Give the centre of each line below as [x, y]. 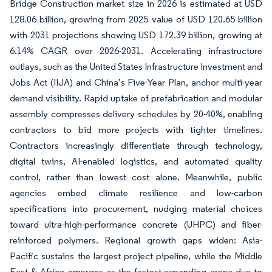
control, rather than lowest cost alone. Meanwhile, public [136, 177]
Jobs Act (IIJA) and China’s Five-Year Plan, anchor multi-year [136, 82]
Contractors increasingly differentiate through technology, [136, 145]
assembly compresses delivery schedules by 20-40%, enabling [136, 114]
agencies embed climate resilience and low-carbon [136, 193]
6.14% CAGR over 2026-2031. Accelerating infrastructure [136, 51]
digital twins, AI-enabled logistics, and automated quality [136, 161]
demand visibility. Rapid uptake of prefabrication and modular [136, 98]
